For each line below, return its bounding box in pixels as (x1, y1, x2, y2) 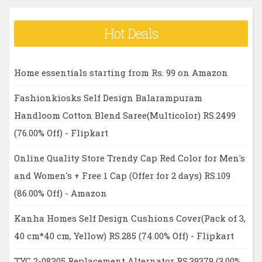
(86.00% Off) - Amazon (13, 187, 107, 199)
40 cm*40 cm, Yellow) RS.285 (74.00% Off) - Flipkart (13, 229, 234, 242)
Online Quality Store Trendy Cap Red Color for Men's (13, 151, 245, 164)
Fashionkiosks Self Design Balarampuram (13, 91, 202, 104)
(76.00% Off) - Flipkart (13, 126, 108, 139)
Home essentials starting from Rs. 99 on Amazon (13, 66, 228, 78)
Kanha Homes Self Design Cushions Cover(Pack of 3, (13, 212, 246, 224)
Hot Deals (104, 25, 158, 43)
